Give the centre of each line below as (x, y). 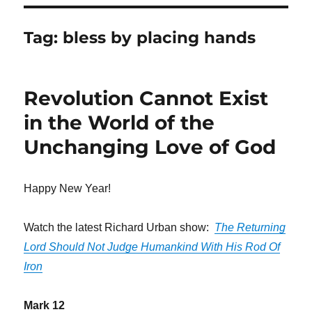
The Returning (250, 227)
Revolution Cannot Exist (146, 98)
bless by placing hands (159, 37)
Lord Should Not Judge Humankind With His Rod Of (152, 247)
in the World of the (119, 122)
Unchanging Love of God (150, 147)
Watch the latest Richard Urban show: (119, 227)
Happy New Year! (68, 188)
